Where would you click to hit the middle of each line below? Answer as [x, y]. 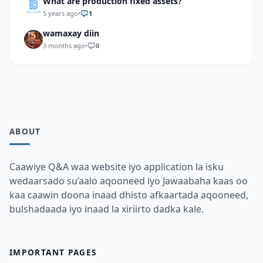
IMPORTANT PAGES [53, 252]
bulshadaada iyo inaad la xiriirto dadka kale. [107, 209]
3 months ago [64, 45]
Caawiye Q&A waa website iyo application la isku [117, 167]
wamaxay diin [71, 33]
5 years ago [60, 13]
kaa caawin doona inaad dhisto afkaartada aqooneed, [129, 195]
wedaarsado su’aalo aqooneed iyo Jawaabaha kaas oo [129, 181]
